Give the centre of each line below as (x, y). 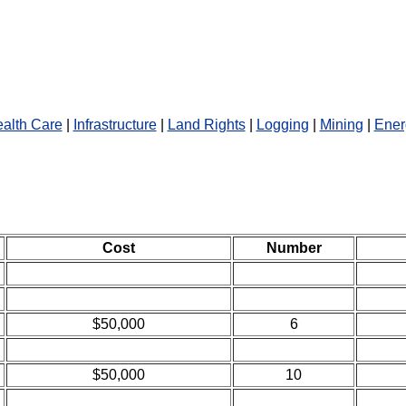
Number (294, 248)
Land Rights (206, 125)
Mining (341, 125)
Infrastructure (115, 125)
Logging (282, 125)
